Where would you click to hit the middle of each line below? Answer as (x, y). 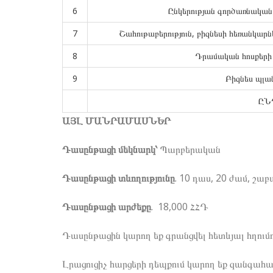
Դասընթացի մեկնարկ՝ (111, 149)
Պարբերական (190, 149)
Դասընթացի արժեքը (107, 207)
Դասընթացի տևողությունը (119, 178)
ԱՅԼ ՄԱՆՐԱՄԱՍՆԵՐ (116, 121)
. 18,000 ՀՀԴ (180, 207)
